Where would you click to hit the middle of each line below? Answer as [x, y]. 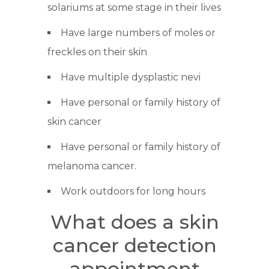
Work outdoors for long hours [133, 192]
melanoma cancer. [92, 166]
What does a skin [134, 222]
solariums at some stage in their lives [134, 8]
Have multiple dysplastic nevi [131, 77]
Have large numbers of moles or [138, 33]
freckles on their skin [97, 52]
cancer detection [134, 246]
